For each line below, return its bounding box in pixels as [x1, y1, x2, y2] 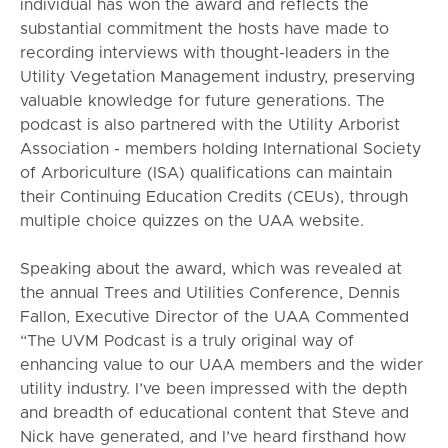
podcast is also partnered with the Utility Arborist [19, 117, 400, 134]
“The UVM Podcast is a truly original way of [19, 333, 354, 350]
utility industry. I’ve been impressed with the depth [19, 381, 407, 398]
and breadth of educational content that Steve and [19, 405, 409, 422]
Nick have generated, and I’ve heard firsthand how [19, 429, 406, 446]
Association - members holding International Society [19, 141, 421, 158]
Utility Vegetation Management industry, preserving [19, 69, 415, 86]
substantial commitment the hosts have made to [19, 21, 389, 38]
